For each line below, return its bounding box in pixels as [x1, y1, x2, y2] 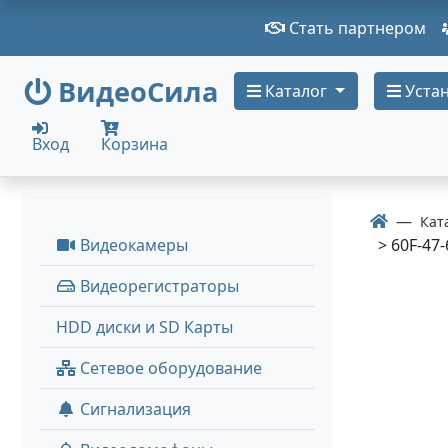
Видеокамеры [76, 234, 188, 256]
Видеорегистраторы [76, 275, 239, 297]
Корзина [101, 133, 168, 155]
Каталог [261, 80, 331, 102]
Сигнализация [76, 398, 191, 420]
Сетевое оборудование [76, 357, 262, 379]
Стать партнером [285, 17, 426, 39]
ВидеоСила [58, 73, 218, 110]
